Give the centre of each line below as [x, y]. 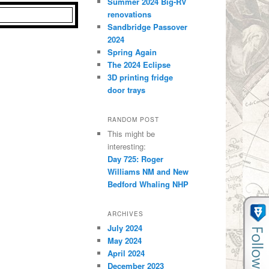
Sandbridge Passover [148, 26]
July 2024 [125, 228]
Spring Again [132, 52]
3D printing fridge [141, 77]
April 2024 [126, 253]
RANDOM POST [134, 119]
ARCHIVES [126, 214]
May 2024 [125, 241]
